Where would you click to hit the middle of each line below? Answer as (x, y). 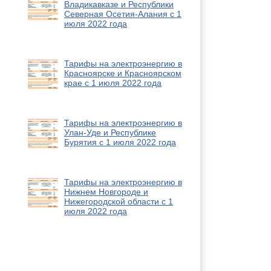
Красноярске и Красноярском (123, 73)
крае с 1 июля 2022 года (113, 83)
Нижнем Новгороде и (106, 192)
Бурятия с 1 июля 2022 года (120, 142)
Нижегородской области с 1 (119, 201)
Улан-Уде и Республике (110, 132)
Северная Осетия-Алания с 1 (123, 14)
